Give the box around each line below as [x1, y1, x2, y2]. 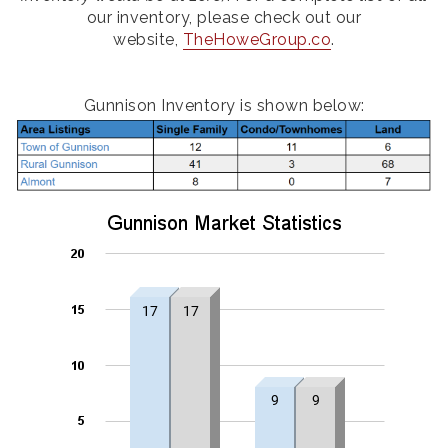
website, [113, 29, 183, 49]
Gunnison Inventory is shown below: [83, 95, 365, 115]
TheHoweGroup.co [182, 29, 332, 49]
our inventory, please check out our [86, 7, 362, 27]
